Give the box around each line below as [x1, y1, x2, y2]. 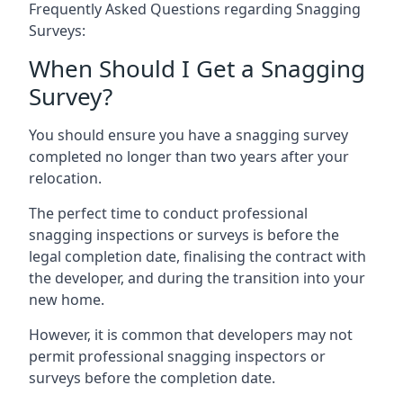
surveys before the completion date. [29, 368, 275, 388]
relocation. [29, 168, 102, 188]
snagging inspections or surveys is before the [29, 225, 339, 245]
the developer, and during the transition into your [29, 268, 365, 288]
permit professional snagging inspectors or [29, 346, 326, 366]
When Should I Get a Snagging [29, 52, 365, 85]
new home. [29, 290, 104, 309]
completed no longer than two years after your [29, 147, 349, 166]
